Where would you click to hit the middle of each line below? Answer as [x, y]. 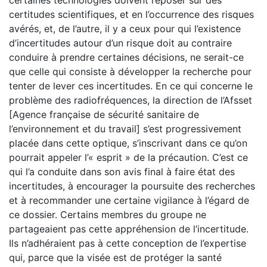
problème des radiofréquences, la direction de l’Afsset [131, 100]
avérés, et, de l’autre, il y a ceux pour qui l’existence [125, 29]
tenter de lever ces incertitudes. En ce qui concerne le [131, 86]
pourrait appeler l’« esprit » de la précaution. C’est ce [128, 157]
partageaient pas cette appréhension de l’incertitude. [129, 229]
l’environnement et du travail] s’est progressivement [125, 129]
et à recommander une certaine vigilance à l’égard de [129, 200]
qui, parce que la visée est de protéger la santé [115, 257]
